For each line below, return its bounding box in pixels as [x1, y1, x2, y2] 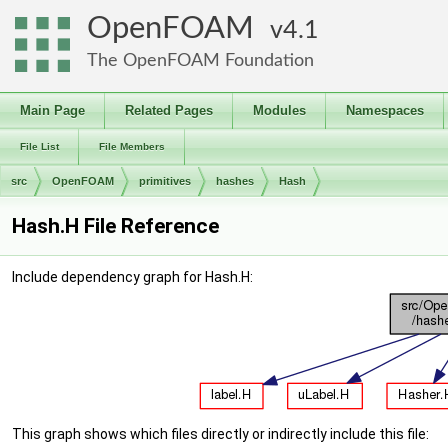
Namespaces [346, 103, 424, 118]
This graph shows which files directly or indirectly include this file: [12, 426, 429, 442]
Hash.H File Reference [12, 214, 219, 238]
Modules [253, 103, 306, 118]
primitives [139, 175, 191, 187]
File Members [99, 141, 165, 152]
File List [20, 141, 59, 152]
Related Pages [125, 103, 213, 118]
